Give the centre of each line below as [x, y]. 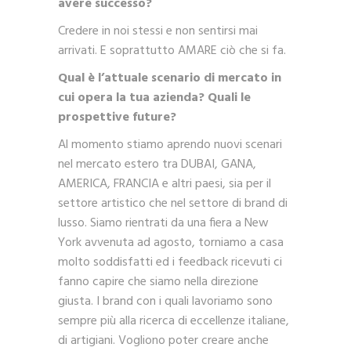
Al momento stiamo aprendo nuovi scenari [170, 145]
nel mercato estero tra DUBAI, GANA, [157, 165]
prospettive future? [117, 118]
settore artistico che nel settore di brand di [173, 204]
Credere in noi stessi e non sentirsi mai [158, 32]
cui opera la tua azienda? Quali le [154, 98]
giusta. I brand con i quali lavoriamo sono [165, 302]
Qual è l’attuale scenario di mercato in [170, 79]
